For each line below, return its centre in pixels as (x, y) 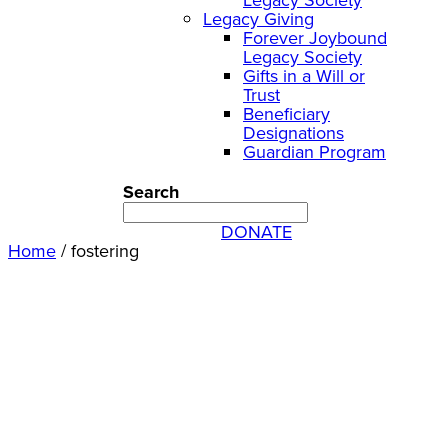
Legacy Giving (258, 18)
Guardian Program (314, 151)
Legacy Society (302, 56)
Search (151, 192)
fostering (105, 251)
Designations (293, 132)
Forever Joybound (315, 37)
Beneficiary (286, 113)
